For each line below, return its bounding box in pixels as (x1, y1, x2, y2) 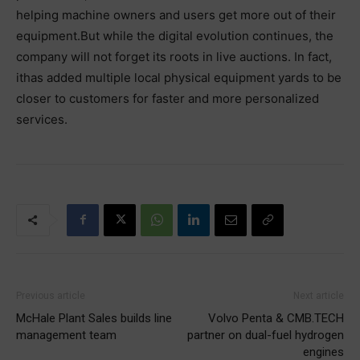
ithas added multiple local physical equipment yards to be (16, 69, 342, 85)
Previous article (16, 289, 85, 301)
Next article (293, 289, 344, 301)
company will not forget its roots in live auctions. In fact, (16, 48, 332, 64)
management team (16, 327, 117, 342)
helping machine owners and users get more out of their (16, 6, 336, 22)
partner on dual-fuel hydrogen (187, 327, 344, 342)
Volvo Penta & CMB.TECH (208, 310, 344, 325)
